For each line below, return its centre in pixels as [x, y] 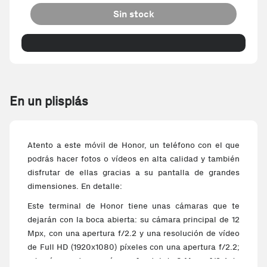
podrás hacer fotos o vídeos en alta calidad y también [133, 159]
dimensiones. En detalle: [75, 186]
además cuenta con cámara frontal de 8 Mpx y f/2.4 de [133, 261]
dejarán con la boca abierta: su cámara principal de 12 [133, 220]
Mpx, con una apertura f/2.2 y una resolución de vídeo [133, 233]
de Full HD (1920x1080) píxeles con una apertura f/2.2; [133, 247]
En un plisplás [49, 101]
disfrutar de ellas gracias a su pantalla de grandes [133, 173]
